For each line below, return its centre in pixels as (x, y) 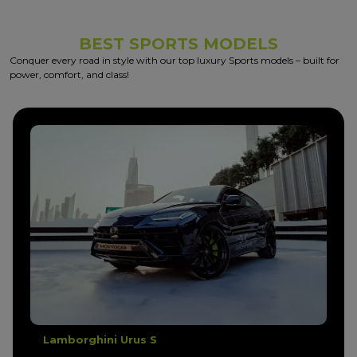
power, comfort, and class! (69, 74)
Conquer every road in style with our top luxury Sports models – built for (175, 60)
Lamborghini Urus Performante (135, 340)
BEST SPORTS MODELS (178, 43)
